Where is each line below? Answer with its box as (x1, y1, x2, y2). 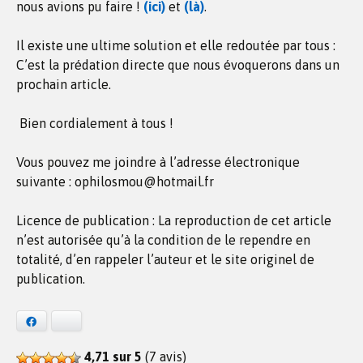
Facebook (38, 315, 80, 327)
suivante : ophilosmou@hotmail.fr (16, 174, 214, 189)
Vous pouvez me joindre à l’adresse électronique (16, 155, 300, 169)
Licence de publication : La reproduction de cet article (16, 213, 331, 228)
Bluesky (73, 315, 105, 327)
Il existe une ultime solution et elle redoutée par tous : (16, 38, 335, 53)
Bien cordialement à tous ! (16, 116, 173, 130)
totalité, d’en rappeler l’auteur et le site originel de (16, 252, 314, 267)
